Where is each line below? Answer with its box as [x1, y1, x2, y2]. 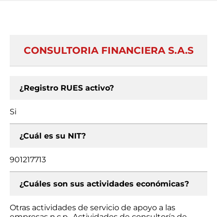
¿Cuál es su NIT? [19, 131, 86, 140]
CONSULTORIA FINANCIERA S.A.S [23, 45, 194, 56]
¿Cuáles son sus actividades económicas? [19, 179, 189, 188]
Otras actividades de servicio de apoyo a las [10, 203, 175, 212]
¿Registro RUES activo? [19, 83, 114, 93]
